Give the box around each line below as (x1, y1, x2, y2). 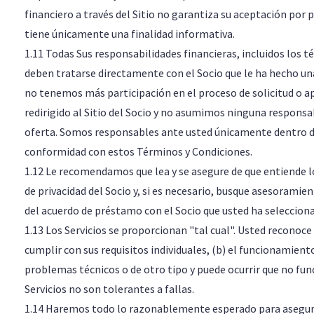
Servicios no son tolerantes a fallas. (24, 282, 194, 296)
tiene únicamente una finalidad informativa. (24, 27, 235, 41)
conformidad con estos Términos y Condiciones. (24, 144, 252, 158)
